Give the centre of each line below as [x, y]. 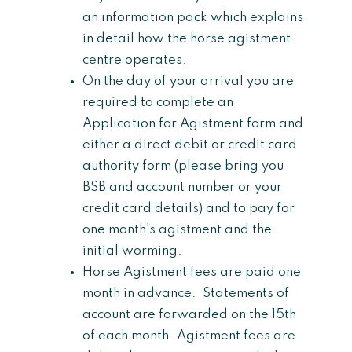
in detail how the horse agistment [187, 38]
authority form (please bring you [183, 166]
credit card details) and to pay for [189, 208]
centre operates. [135, 60]
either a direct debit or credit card [190, 145]
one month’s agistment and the [177, 229]
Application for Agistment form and [193, 123]
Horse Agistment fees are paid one [192, 272]
